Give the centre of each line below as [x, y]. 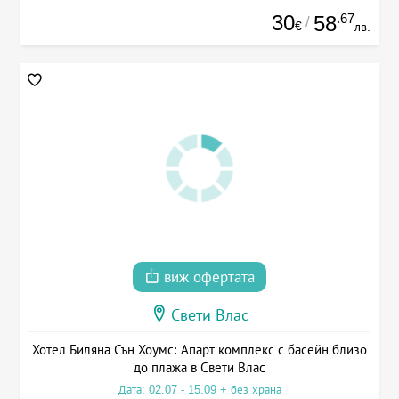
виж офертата [207, 277]
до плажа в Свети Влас [199, 367]
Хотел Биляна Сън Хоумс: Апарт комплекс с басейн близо [199, 349]
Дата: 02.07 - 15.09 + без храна [199, 389]
